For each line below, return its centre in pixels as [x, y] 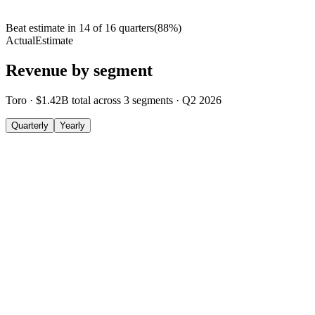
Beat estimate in [41, 28]
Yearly [72, 126]
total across [98, 101]
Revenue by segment [79, 71]
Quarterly [30, 126]
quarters [136, 28]
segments [153, 101]
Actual [20, 41]
